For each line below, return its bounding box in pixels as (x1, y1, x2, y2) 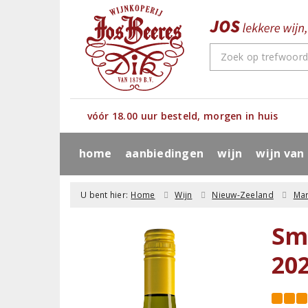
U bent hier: (80, 189, 129, 201)
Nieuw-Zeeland (212, 189, 274, 201)
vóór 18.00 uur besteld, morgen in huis (87, 109, 278, 122)
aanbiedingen (125, 146, 204, 161)
